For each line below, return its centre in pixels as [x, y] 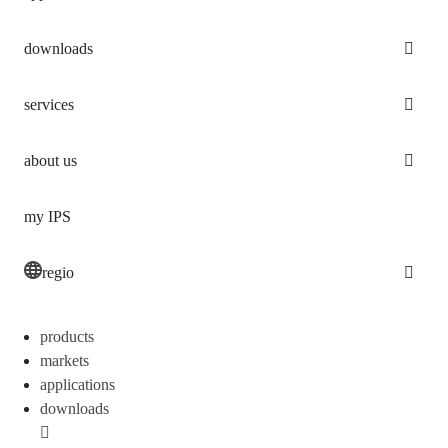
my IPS [47, 216]
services [49, 104]
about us [50, 160]
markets [64, 360]
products [67, 336]
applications [77, 384]
